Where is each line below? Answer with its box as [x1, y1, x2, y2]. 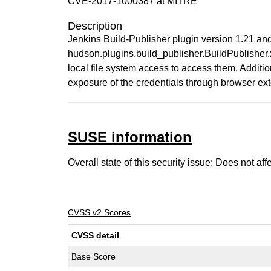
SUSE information [68, 129, 192, 145]
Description [68, 20, 123, 32]
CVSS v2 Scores [68, 207, 131, 217]
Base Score [71, 252, 116, 261]
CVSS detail [71, 230, 120, 240]
